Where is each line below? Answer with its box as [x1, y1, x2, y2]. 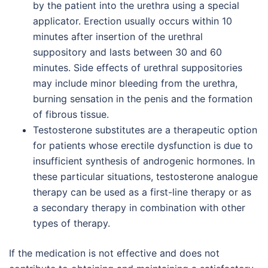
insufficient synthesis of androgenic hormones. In [33, 155, 255, 167]
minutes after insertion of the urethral [33, 31, 203, 42]
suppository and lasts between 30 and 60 [33, 46, 222, 58]
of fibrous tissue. [33, 108, 109, 120]
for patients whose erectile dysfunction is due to [33, 139, 253, 151]
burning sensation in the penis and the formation [33, 93, 252, 105]
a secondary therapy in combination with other [33, 202, 245, 214]
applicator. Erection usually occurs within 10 [33, 15, 232, 27]
